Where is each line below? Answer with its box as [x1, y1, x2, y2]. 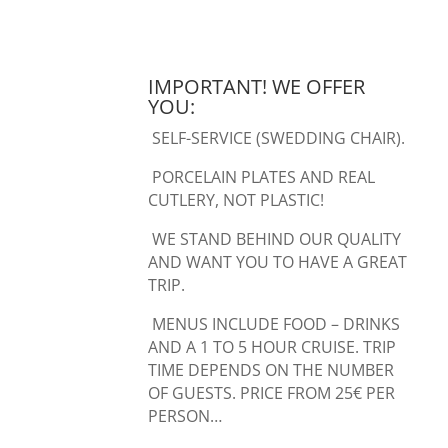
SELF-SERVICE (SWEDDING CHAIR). [147, 126, 405, 149]
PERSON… [147, 404, 222, 427]
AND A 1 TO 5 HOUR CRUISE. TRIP [147, 335, 396, 358]
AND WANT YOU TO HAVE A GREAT [147, 250, 407, 273]
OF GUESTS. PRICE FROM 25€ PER [147, 381, 395, 404]
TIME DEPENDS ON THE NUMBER [147, 358, 394, 381]
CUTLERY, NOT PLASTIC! [147, 188, 324, 211]
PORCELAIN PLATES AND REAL [147, 165, 375, 188]
